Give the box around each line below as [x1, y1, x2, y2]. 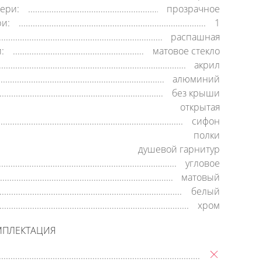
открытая [180, 101, 220, 113]
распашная [171, 30, 220, 43]
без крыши [172, 87, 220, 99]
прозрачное [167, 2, 220, 15]
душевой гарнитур [138, 143, 220, 156]
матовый [181, 171, 220, 184]
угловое [185, 157, 220, 170]
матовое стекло [153, 44, 220, 57]
